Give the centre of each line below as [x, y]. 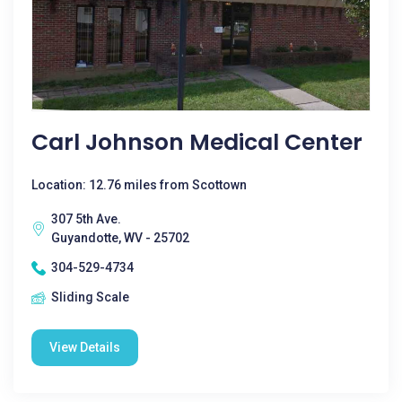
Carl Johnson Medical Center [197, 142]
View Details [85, 347]
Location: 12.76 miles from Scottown [139, 185]
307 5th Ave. [86, 219]
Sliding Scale [90, 297]
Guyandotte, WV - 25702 [120, 238]
